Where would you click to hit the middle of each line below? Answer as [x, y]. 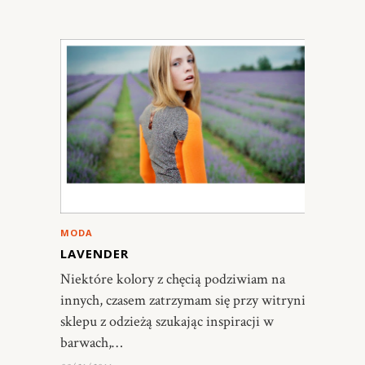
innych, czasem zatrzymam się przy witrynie [186, 301]
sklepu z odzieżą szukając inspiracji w [167, 322]
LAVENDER [95, 254]
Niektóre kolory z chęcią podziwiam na [173, 279]
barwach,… [91, 343]
